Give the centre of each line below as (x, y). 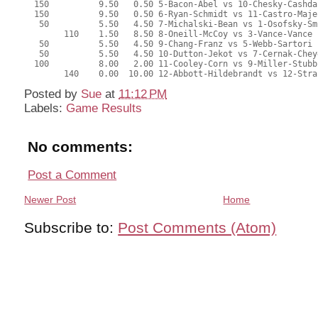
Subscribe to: (71, 228)
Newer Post (50, 200)
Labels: (45, 108)
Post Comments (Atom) (197, 228)
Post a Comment (72, 175)
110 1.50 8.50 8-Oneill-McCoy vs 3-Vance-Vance (169, 34)
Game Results (104, 108)
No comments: (81, 146)
